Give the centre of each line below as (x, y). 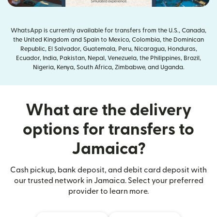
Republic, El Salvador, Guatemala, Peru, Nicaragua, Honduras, (108, 49)
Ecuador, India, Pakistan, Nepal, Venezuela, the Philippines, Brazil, (108, 58)
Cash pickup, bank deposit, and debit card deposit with (108, 170)
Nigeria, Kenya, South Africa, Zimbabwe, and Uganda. (108, 68)
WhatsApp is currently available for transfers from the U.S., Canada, (108, 31)
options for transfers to (108, 130)
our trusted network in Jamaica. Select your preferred (108, 181)
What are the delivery (108, 110)
